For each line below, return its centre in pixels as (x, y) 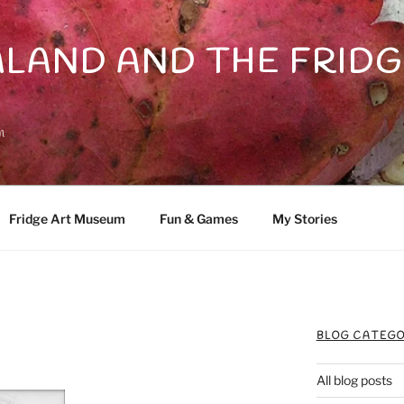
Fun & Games (198, 218)
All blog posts (354, 380)
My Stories (304, 218)
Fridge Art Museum (67, 218)
